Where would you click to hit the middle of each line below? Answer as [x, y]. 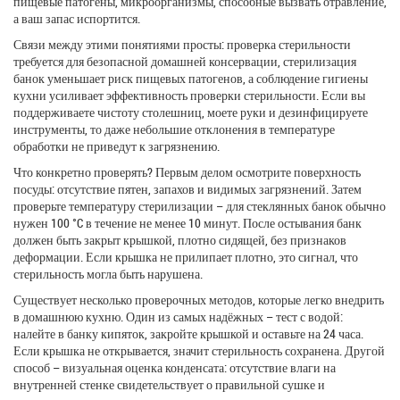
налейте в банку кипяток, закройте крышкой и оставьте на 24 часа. [188, 333]
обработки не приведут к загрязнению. [117, 146]
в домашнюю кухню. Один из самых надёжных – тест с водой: [178, 316]
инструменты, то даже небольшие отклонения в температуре [174, 129]
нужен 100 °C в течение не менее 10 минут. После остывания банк [187, 222]
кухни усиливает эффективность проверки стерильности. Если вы [189, 95]
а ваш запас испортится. [77, 18]
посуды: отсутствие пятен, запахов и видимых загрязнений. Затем [187, 188]
